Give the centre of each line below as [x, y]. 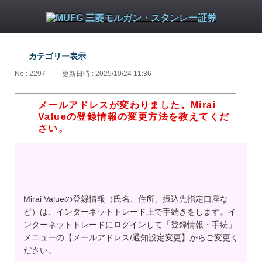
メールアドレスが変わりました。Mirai [127, 105]
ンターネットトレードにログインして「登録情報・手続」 [130, 225]
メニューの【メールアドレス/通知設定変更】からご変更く [131, 238]
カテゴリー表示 [57, 56]
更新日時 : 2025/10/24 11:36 [107, 74]
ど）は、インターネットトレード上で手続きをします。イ [130, 212]
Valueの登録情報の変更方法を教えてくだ [134, 117]
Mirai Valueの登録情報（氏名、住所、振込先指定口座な [126, 199]
